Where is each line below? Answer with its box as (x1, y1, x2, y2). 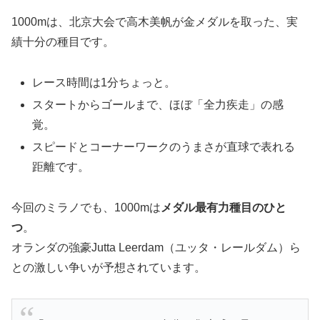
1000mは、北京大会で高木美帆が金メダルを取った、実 (11, 15, 298, 28)
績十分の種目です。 (11, 35, 114, 48)
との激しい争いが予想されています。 (11, 261, 206, 274)
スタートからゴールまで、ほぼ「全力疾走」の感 (32, 98, 284, 111)
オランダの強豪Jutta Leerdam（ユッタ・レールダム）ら (11, 241, 301, 254)
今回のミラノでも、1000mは (11, 201, 161, 214)
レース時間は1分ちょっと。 (32, 76, 176, 89)
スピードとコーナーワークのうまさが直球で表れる (32, 141, 296, 154)
